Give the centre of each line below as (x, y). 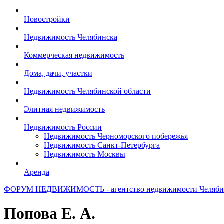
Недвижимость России (63, 127)
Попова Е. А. (50, 214)
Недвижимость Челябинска (71, 37)
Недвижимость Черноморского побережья (116, 136)
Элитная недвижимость (64, 109)
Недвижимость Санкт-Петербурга (102, 145)
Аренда (37, 172)
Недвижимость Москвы (85, 154)
